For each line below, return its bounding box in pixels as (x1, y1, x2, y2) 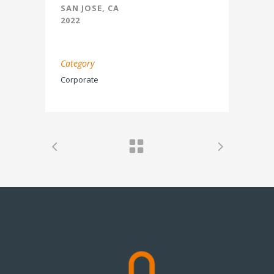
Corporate (61, 73, 98, 85)
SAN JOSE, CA (61, 2, 119, 13)
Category (61, 57, 94, 69)
